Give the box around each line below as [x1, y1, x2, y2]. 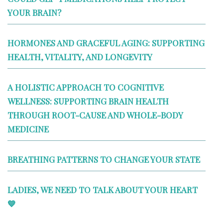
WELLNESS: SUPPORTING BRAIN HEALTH [7, 96, 169, 107]
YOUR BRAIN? [7, 7, 61, 18]
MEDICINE [7, 123, 49, 135]
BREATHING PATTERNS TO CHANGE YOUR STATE [7, 154, 200, 165]
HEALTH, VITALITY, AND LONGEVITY [7, 51, 152, 63]
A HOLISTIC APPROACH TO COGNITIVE [7, 82, 164, 93]
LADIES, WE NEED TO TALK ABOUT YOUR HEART [7, 184, 198, 196]
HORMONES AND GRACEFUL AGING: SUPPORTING [7, 37, 205, 49]
